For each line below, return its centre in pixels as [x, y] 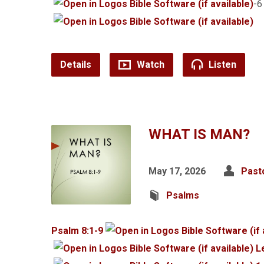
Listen [221, 65]
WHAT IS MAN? [199, 134]
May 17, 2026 [177, 171]
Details [76, 65]
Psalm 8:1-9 [77, 231]
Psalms [183, 195]
